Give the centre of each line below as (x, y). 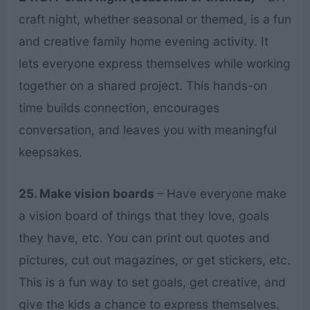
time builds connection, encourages (119, 108)
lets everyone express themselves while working (154, 64)
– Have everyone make (221, 194)
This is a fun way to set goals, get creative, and (152, 282)
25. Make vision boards (88, 194)
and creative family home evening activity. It (143, 42)
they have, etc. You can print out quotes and (144, 238)
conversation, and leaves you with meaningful (147, 130)
